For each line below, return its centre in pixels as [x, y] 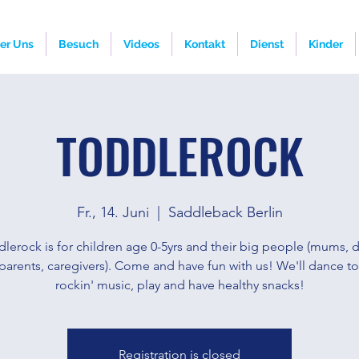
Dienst [267, 44]
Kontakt [205, 44]
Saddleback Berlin [225, 212]
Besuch [79, 44]
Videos [141, 44]
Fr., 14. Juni [113, 212]
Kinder [326, 44]
